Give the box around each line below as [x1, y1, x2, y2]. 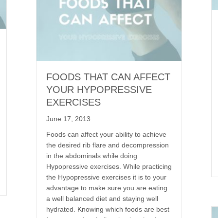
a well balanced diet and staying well [46, 194, 158, 202]
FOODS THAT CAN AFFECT [46, 71, 170, 82]
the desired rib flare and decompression [46, 141, 169, 149]
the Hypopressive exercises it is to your [46, 173, 166, 181]
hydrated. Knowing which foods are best [46, 205, 169, 213]
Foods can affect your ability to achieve [46, 130, 166, 138]
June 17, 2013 [46, 114, 91, 123]
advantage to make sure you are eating [46, 183, 167, 192]
